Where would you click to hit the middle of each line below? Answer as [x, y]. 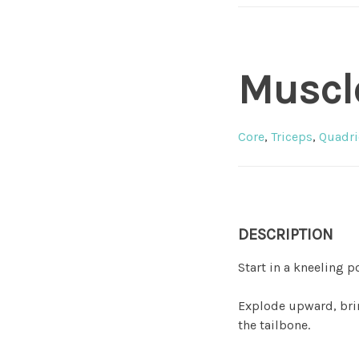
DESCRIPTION [286, 234]
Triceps [292, 137]
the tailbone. [274, 325]
